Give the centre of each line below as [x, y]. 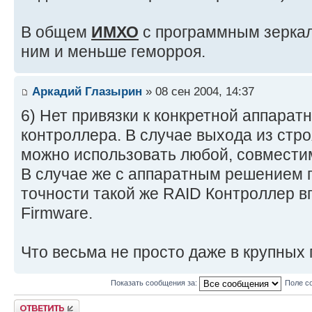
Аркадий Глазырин [87, 91]
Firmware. [57, 213]
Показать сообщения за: [155, 283]
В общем [56, 32]
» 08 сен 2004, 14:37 [198, 91]
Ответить [31, 303]
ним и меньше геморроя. [113, 52]
